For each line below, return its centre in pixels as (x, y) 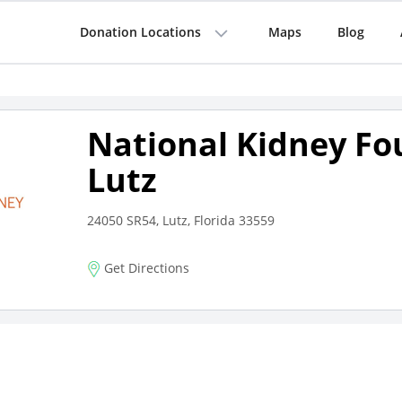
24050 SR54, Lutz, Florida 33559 (180, 220)
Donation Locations (140, 32)
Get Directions (144, 268)
